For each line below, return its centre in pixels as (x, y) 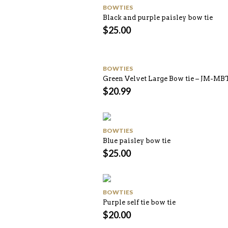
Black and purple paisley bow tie (158, 18)
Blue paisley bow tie (137, 140)
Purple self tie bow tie (139, 202)
